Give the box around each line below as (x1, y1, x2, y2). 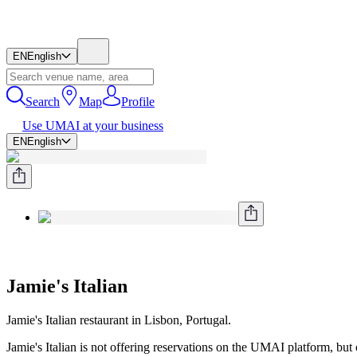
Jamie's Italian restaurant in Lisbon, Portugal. (6, 312, 231, 327)
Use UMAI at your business (22, 119, 163, 132)
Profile (121, 95, 155, 108)
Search (25, 95, 60, 108)
